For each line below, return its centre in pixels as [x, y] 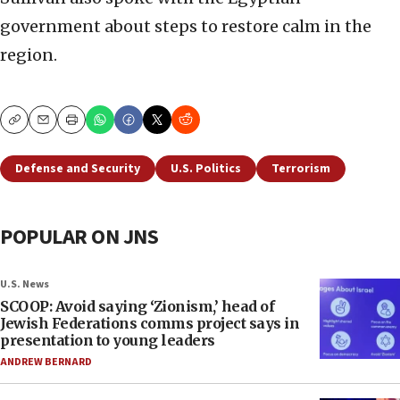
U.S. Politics [206, 169]
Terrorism [301, 169]
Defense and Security [78, 169]
